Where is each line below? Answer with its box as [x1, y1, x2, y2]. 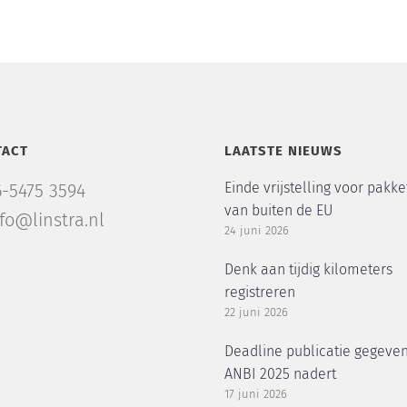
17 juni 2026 [223, 389, 287, 401]
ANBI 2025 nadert [223, 367, 336, 382]
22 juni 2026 [223, 307, 288, 319]
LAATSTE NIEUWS [223, 144, 342, 158]
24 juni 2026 [223, 225, 289, 237]
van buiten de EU [223, 203, 333, 218]
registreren [223, 285, 295, 300]
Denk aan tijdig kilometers [223, 263, 392, 277]
